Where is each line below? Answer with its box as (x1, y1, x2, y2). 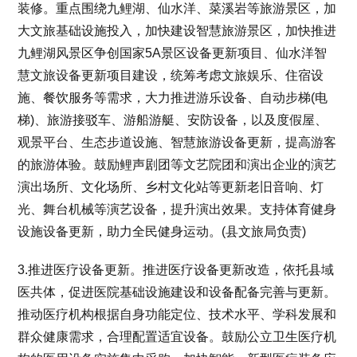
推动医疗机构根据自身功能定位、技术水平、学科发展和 (18, 307, 337, 321)
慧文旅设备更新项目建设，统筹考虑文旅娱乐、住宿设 (18, 68, 324, 82)
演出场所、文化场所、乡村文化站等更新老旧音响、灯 (18, 179, 324, 194)
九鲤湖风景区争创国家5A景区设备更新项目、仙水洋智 (18, 45, 328, 60)
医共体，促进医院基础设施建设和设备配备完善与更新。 (18, 284, 337, 299)
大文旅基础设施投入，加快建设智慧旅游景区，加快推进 (18, 23, 337, 37)
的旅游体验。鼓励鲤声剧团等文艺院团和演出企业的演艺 (18, 157, 337, 171)
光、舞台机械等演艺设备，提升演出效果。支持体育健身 (18, 202, 337, 216)
